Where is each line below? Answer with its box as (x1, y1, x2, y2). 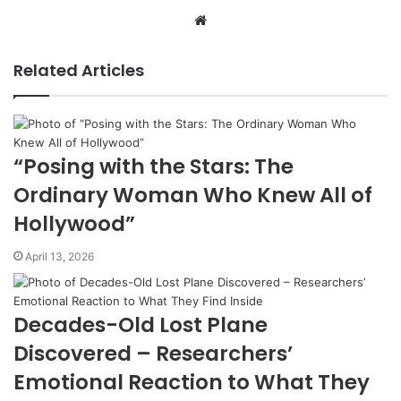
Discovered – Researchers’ (13, 339, 293, 368)
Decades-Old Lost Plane (13, 311, 268, 339)
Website (206, 12, 257, 29)
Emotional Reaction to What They (13, 368, 370, 397)
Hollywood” (13, 209, 135, 238)
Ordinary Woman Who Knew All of (13, 181, 372, 209)
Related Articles (13, 59, 144, 81)
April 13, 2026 (25, 250, 94, 263)
